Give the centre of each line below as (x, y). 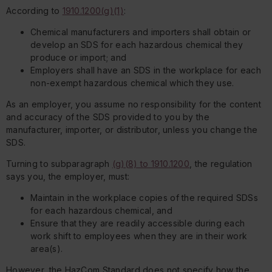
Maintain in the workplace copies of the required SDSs (144, 198)
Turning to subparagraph (59, 164)
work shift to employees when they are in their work (139, 236)
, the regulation (221, 164)
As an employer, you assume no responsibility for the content (134, 104)
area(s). (47, 249)
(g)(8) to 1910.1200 (151, 164)
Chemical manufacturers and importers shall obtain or (141, 32)
